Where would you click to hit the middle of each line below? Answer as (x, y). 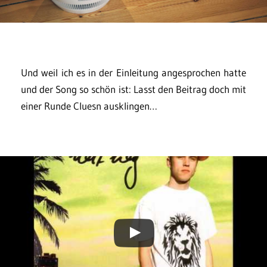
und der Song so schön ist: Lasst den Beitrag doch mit (133, 89)
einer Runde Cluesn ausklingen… (89, 106)
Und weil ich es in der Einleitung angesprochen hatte (133, 73)
